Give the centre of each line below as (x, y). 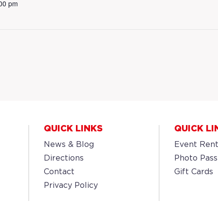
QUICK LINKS (73, 129)
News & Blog (69, 145)
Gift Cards (194, 172)
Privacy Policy (71, 186)
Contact (59, 172)
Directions (64, 158)
